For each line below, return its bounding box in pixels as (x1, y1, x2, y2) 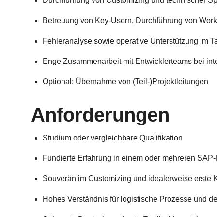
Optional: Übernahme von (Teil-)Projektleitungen (43, 77, 208, 86)
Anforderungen (31, 104, 170, 125)
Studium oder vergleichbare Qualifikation (43, 134, 183, 142)
